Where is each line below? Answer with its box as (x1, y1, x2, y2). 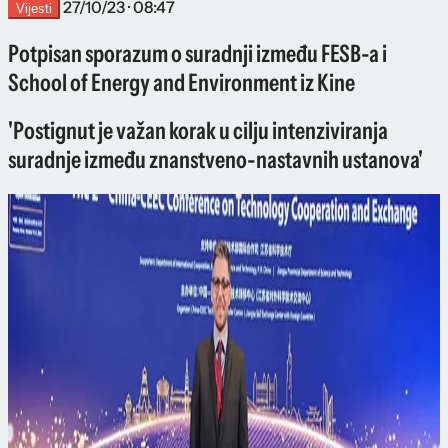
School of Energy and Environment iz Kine (8, 67, 355, 97)
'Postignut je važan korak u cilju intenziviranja (8, 116, 388, 146)
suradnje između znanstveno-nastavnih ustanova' (8, 145, 423, 175)
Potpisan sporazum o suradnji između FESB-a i (8, 38, 387, 68)
